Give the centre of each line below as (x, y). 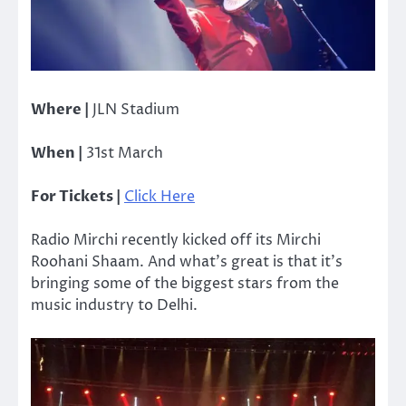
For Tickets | (76, 196)
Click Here (159, 196)
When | (57, 153)
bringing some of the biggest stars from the (185, 284)
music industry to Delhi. (114, 306)
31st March (123, 153)
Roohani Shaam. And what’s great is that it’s (187, 262)
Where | (60, 109)
